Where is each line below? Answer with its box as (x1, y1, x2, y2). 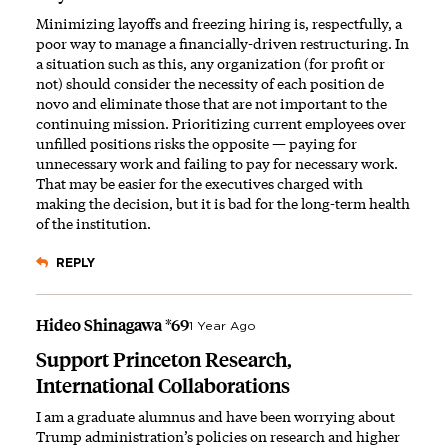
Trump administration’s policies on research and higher (36, 426, 400, 446)
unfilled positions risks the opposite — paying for (36, 133, 357, 153)
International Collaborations (36, 373, 290, 398)
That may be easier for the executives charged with (36, 173, 363, 193)
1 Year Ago (189, 319, 256, 332)
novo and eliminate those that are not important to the (36, 93, 387, 113)
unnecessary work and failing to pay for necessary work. (36, 153, 398, 173)
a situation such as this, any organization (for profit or (36, 53, 385, 73)
